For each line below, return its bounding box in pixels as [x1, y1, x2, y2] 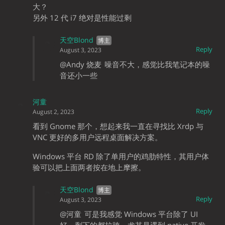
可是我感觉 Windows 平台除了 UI [84, 209, 198, 219]
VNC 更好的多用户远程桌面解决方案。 [33, 132, 162, 143]
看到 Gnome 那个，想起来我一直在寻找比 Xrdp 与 [33, 121, 203, 132]
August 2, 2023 [33, 107, 74, 117]
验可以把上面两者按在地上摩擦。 [33, 162, 146, 173]
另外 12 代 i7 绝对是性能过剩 [33, 13, 132, 23]
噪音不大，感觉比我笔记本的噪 [104, 59, 210, 70]
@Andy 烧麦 [60, 59, 101, 70]
